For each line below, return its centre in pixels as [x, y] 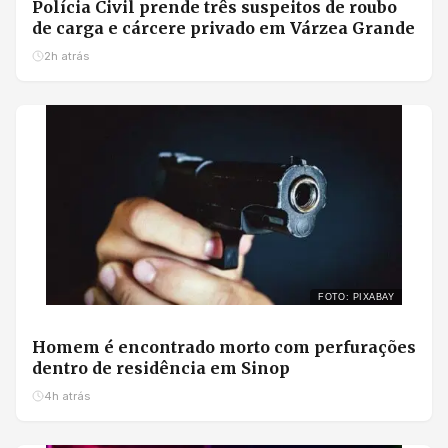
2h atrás [66, 56]
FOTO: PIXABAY [356, 297]
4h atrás [67, 396]
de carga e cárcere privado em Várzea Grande [223, 28]
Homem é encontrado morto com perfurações [224, 347]
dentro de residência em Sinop [161, 368]
